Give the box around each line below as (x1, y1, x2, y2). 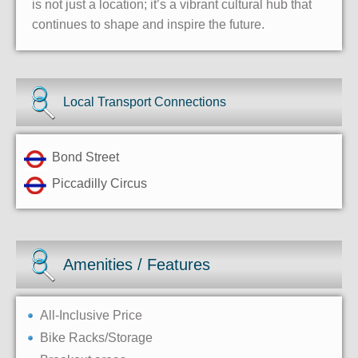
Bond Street (52, 149, 119, 164)
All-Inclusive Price (40, 308, 142, 322)
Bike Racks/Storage (40, 330, 153, 344)
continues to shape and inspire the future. (32, 17, 265, 31)
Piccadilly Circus (52, 176, 147, 190)
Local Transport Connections (63, 94, 227, 109)
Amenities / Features (63, 255, 211, 273)
